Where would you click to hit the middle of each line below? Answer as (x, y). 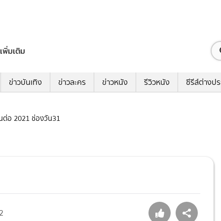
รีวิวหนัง (157, 82)
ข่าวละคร (72, 82)
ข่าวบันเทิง (25, 82)
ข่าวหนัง (115, 82)
